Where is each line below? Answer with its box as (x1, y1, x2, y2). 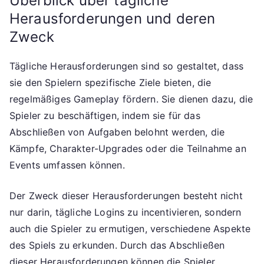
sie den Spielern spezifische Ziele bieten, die (9, 76, 212, 88)
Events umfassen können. (9, 159, 125, 171)
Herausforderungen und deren (9, 9, 216, 27)
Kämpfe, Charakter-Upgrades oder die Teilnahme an (9, 142, 246, 154)
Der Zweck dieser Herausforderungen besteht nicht (9, 189, 243, 202)
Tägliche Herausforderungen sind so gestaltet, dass (9, 60, 244, 72)
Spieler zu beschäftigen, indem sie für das (9, 109, 200, 121)
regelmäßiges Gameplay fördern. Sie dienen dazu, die (9, 93, 253, 105)
